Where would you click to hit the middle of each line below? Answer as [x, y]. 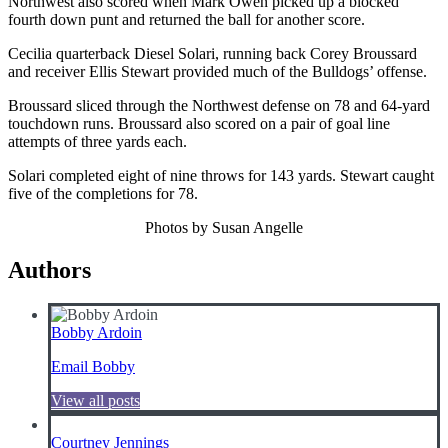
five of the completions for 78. [103, 193]
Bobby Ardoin [96, 333]
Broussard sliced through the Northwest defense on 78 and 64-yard [219, 105]
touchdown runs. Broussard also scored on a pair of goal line [199, 123]
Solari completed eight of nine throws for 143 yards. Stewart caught [221, 175]
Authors [49, 269]
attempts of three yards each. [97, 141]
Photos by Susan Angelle [224, 227]
